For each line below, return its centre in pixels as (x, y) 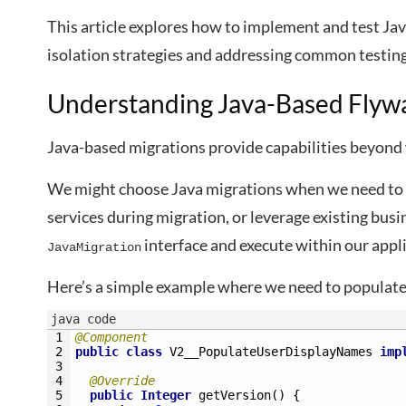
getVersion (235, 395)
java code (83, 319)
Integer (166, 395)
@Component (111, 337)
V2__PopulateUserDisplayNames (271, 352)
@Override (122, 381)
